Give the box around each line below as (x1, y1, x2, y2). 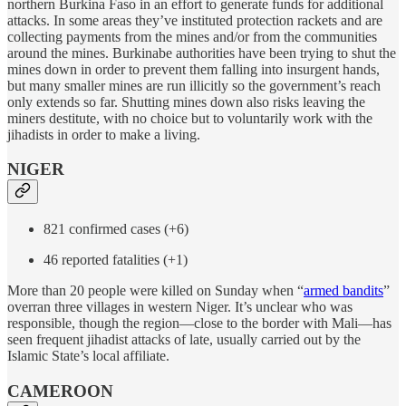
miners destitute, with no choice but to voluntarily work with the (7, 110, 372, 126)
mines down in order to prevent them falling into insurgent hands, (7, 61, 380, 77)
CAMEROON (7, 381, 113, 401)
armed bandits (304, 283, 383, 298)
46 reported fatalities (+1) (43, 252, 188, 267)
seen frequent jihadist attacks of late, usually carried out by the (7, 332, 361, 347)
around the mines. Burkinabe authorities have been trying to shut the (7, 44, 396, 61)
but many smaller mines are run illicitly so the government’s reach (7, 77, 381, 93)
